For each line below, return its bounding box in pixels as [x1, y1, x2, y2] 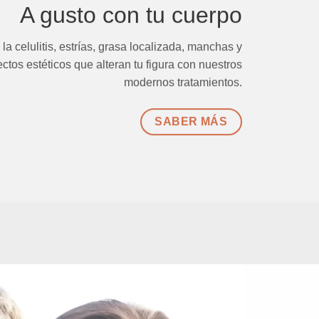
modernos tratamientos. [124, 75, 242, 88]
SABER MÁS [155, 115, 228, 127]
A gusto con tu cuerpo [20, 1, 242, 28]
